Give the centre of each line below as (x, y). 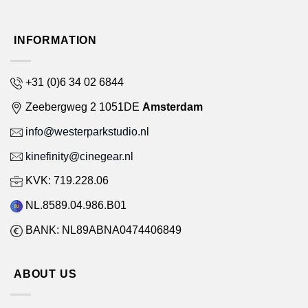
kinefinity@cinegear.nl (78, 156)
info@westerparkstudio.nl (86, 131)
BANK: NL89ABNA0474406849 (102, 230)
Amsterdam (173, 107)
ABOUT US (45, 274)
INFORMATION (55, 40)
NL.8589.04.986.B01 (75, 205)
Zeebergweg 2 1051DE (82, 107)
